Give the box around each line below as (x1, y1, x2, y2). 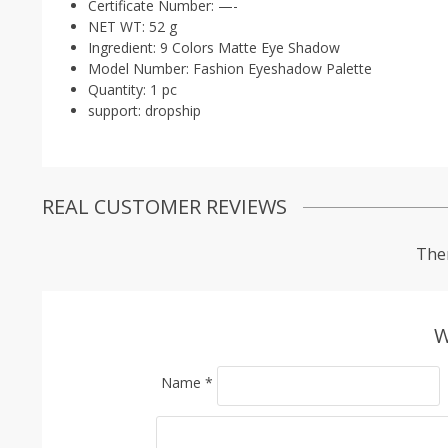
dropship (145, 101, 201, 120)
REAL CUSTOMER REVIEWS (42, 193, 287, 220)
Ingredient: (88, 38, 160, 57)
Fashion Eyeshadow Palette (193, 59, 372, 78)
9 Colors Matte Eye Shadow (160, 38, 340, 57)
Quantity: (88, 80, 150, 99)
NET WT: (88, 17, 149, 36)
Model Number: (88, 59, 193, 78)
